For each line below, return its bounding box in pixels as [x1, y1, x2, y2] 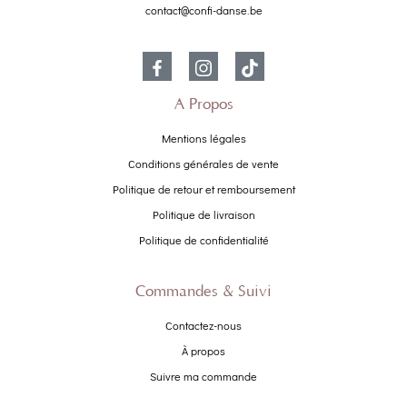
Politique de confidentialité [138, 232, 269, 247]
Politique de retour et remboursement [112, 181, 295, 196]
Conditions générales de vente [128, 155, 279, 171]
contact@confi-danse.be [144, 2, 263, 17]
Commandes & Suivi [135, 283, 272, 300]
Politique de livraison [152, 206, 255, 222]
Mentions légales [161, 130, 246, 145]
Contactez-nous [165, 317, 242, 333]
